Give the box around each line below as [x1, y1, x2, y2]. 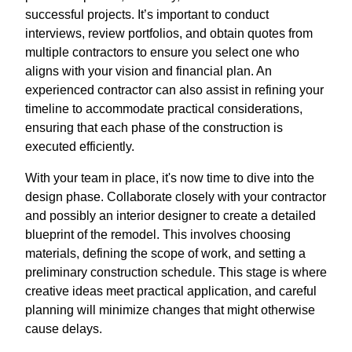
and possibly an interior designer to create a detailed [25, 209, 316, 223]
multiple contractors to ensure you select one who [25, 46, 299, 60]
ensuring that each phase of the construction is [25, 121, 283, 135]
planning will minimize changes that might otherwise [25, 303, 315, 317]
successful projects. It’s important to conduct [25, 8, 269, 22]
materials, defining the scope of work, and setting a [25, 247, 306, 261]
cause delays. [25, 322, 102, 336]
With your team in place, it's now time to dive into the [25, 171, 314, 185]
